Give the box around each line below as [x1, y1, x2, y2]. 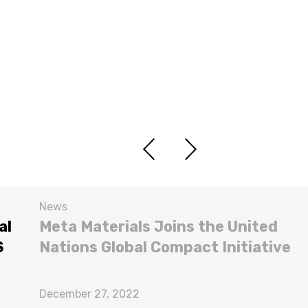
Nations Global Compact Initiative [39, 239, 291, 256]
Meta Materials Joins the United [39, 218, 278, 236]
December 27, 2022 [39, 287, 140, 301]
